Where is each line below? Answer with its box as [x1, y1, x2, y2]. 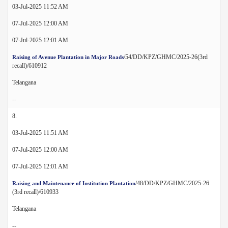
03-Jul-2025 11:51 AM [12, 129, 68, 136]
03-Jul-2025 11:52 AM [12, 3, 68, 10]
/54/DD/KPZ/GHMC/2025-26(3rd [124, 53, 208, 61]
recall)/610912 [12, 62, 47, 69]
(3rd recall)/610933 [12, 188, 59, 195]
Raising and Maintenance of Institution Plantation [12, 180, 135, 186]
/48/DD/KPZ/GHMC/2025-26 [135, 179, 209, 187]
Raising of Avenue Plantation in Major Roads [12, 53, 124, 60]
